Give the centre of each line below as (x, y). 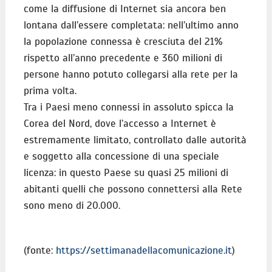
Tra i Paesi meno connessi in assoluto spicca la (128, 107)
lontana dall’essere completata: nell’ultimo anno (131, 25)
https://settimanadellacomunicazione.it (144, 250)
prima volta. (50, 90)
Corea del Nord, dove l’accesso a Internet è (120, 123)
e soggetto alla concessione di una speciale (121, 156)
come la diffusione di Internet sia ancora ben (124, 8)
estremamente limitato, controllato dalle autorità (135, 140)
